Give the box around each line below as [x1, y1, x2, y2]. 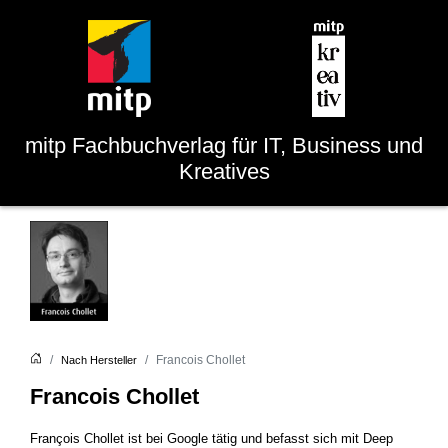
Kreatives [178, 159, 270, 184]
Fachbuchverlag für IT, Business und [72, 133, 423, 158]
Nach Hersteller [61, 354, 137, 366]
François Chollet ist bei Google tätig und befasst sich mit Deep [30, 432, 393, 446]
